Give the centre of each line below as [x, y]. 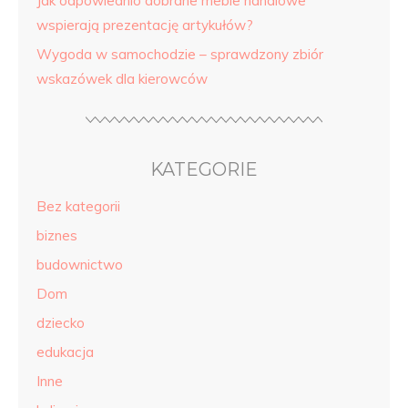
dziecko [61, 323]
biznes [57, 235]
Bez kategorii [78, 206]
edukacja [65, 352]
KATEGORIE [204, 169]
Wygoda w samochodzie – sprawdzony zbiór [180, 54]
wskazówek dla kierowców [122, 79]
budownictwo [80, 265]
